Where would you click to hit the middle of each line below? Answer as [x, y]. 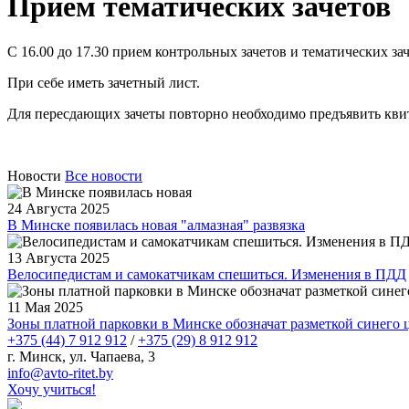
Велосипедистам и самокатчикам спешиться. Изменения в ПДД [207, 274]
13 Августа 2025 [58, 257]
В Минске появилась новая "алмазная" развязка [156, 225]
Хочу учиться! [52, 389]
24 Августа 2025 [58, 208]
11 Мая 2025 [45, 307]
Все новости [104, 175]
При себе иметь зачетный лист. [104, 82]
